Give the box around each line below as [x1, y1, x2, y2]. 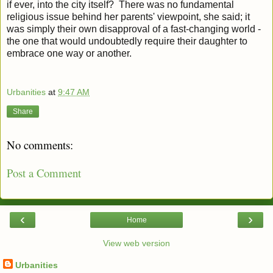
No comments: [7, 136, 73, 152]
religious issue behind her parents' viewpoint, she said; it [7, 12, 250, 23]
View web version [103, 238, 170, 248]
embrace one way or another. [7, 48, 132, 59]
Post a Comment [7, 165, 81, 181]
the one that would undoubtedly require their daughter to [7, 36, 247, 47]
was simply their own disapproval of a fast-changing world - [7, 24, 261, 35]
